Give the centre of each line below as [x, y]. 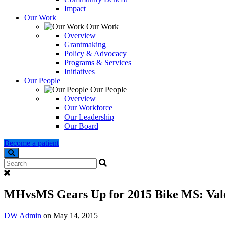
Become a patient [31, 143]
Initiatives [80, 71]
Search [14, 162]
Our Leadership [89, 117]
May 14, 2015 [76, 215]
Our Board [81, 126]
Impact [75, 8]
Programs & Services [98, 62]
